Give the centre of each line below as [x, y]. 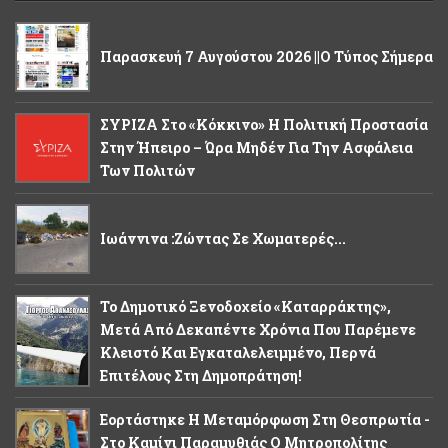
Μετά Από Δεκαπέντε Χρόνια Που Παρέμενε [258, 330]
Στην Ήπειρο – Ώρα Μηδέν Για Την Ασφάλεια [256, 148]
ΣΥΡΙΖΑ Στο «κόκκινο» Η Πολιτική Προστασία [264, 125]
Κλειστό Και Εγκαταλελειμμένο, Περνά [238, 353]
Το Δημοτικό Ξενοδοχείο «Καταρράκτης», [245, 307]
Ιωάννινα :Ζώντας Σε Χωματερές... [223, 239]
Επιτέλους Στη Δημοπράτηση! [201, 376]
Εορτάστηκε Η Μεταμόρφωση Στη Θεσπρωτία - [265, 420]
